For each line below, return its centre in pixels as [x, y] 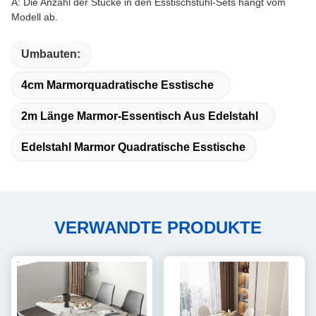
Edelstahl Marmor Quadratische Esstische [133, 147]
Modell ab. [35, 17]
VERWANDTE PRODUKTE [158, 227]
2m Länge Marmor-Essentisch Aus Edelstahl [140, 116]
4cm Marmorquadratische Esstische [117, 85]
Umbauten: [51, 54]
